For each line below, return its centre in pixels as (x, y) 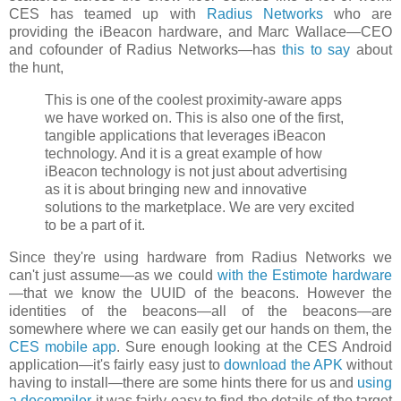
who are (357, 14)
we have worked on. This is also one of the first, (194, 118)
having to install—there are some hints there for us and (183, 383)
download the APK (283, 365)
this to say (316, 50)
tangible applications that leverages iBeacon (185, 136)
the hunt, (36, 68)
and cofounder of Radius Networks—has (145, 50)
